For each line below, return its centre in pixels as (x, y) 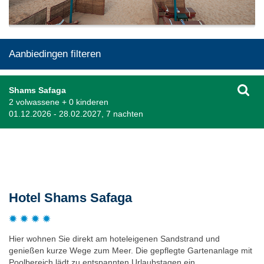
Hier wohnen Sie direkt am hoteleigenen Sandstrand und (114, 238)
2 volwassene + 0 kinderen (59, 102)
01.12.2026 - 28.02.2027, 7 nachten (76, 113)
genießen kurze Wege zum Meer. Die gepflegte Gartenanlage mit (131, 250)
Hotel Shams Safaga (70, 197)
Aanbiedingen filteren (55, 54)
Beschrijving (37, 156)
